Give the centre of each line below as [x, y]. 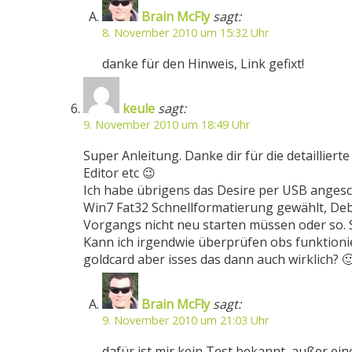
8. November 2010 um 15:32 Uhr [185, 33]
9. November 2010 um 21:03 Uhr [185, 320]
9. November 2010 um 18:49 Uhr [167, 125]
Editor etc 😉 [119, 173]
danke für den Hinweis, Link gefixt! [203, 64]
